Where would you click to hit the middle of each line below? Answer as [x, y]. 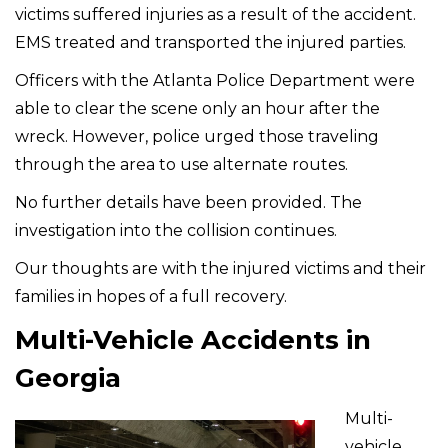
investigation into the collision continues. [176, 230]
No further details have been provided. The [188, 202]
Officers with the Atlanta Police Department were [215, 80]
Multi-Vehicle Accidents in [193, 340]
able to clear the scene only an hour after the [197, 108]
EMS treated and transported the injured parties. [210, 42]
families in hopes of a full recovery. [151, 296]
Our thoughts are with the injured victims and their [220, 268]
